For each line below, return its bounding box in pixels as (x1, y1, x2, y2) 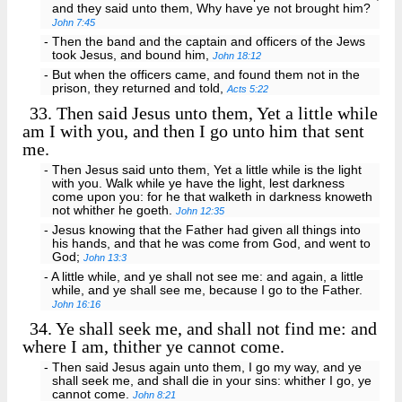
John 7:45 (52, 17, 96, 29)
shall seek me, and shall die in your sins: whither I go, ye (52, 373, 372, 388)
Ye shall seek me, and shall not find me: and (52, 318, 378, 338)
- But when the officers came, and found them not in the (43, 67, 360, 82)
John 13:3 (83, 251, 127, 263)
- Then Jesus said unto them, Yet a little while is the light (43, 163, 362, 178)
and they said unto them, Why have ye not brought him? (52, 2, 371, 16)
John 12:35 (176, 205, 225, 217)
